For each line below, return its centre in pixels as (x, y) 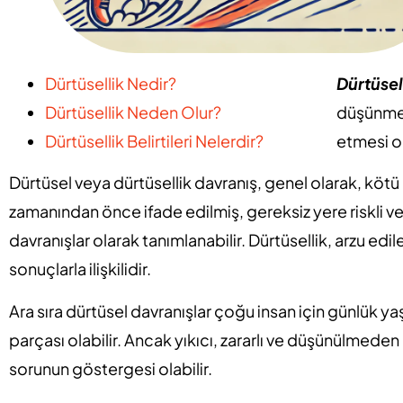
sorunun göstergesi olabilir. (111, 368)
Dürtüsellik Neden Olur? (133, 112)
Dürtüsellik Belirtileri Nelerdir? (154, 141)
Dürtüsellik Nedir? (111, 83)
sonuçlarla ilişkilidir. (80, 269)
